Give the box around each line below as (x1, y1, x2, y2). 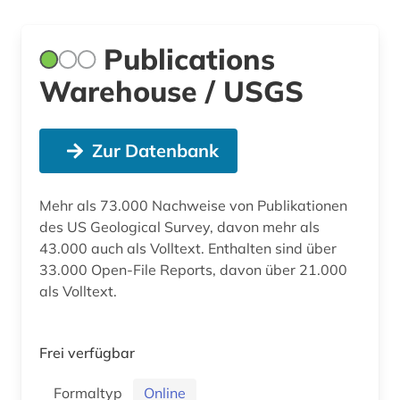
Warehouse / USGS (39, 72, 304, 109)
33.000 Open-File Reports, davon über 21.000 (39, 260, 347, 279)
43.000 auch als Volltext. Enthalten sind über (39, 238, 337, 257)
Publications (104, 40, 275, 77)
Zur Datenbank (91, 138, 219, 162)
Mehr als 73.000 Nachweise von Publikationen (39, 196, 347, 214)
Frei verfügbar (39, 343, 135, 362)
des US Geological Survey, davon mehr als (39, 217, 320, 236)
